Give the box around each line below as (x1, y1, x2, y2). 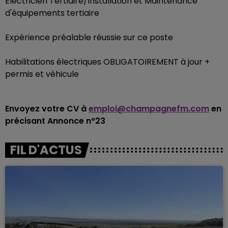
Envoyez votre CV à (5, 103, 89, 115)
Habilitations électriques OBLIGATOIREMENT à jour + (5, 56, 210, 68)
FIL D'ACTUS (10, 141, 82, 158)
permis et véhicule (5, 68, 79, 80)
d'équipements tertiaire (5, 7, 99, 19)
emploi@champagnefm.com (89, 103, 209, 115)
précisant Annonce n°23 (5, 115, 105, 127)
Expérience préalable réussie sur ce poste (5, 32, 173, 43)
